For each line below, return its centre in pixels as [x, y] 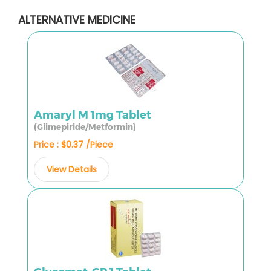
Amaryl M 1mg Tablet [93, 115]
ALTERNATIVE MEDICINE [77, 19]
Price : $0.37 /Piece [73, 144]
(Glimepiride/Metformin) [85, 127]
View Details [72, 169]
